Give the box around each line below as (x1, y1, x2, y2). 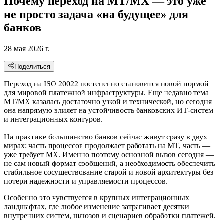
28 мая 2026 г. (4, 44, 50, 53)
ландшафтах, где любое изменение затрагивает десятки (4, 202, 189, 211)
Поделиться (14, 63, 51, 71)
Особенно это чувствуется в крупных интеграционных (4, 193, 189, 202)
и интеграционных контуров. (4, 115, 103, 124)
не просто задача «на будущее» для (4, 8, 188, 21)
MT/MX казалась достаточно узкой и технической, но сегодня (4, 97, 212, 106)
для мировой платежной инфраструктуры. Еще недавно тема (4, 88, 209, 97)
